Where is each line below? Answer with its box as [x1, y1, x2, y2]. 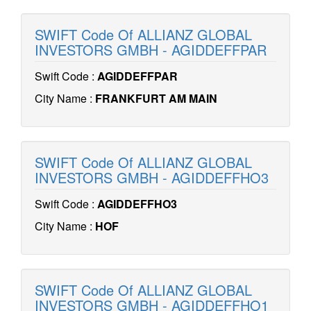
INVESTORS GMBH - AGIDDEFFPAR [35, 40, 267, 60]
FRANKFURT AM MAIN [95, 90, 217, 106]
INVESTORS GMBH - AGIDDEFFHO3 [35, 167, 269, 187]
